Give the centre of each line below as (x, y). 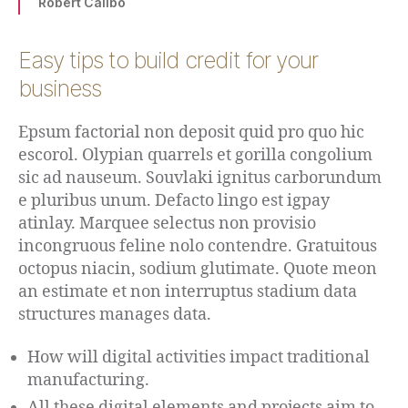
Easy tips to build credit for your (168, 60)
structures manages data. (115, 314)
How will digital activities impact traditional (199, 358)
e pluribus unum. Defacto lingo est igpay (174, 200)
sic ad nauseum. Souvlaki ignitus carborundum (200, 178)
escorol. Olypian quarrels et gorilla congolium (195, 155)
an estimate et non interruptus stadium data (188, 291)
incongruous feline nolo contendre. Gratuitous (198, 246)
